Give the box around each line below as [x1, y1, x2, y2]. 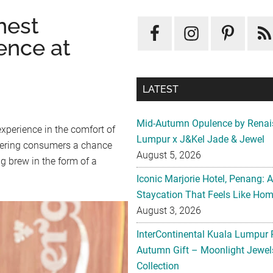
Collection [136, 260, 179, 272]
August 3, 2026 [136, 205, 201, 216]
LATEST [143, 83, 179, 95]
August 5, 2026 [136, 149, 201, 161]
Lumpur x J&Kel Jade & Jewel [136, 133, 264, 145]
